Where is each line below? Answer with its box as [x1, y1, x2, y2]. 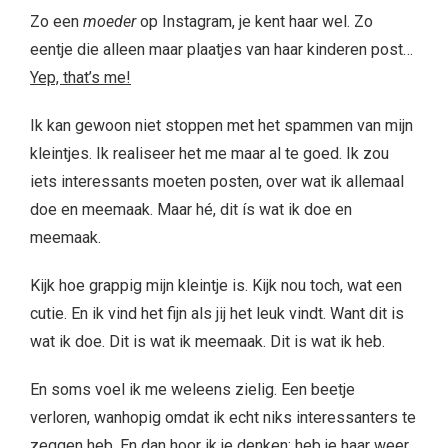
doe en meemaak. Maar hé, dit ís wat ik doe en [30, 199, 352, 219]
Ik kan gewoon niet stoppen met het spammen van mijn [30, 115, 413, 135]
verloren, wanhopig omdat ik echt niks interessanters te [30, 407, 416, 427]
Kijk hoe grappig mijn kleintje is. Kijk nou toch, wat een [30, 275, 402, 295]
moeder [83, 11, 136, 31]
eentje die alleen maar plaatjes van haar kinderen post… [30, 39, 413, 59]
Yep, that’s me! [30, 67, 131, 87]
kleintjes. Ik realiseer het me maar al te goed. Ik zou [30, 143, 389, 163]
